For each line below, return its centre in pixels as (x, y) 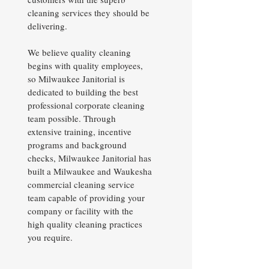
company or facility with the (80, 211)
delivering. (47, 26)
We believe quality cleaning (79, 52)
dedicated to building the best (83, 92)
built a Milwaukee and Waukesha (90, 171)
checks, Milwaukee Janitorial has (89, 158)
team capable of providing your (86, 198)
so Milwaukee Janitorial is (76, 79)
